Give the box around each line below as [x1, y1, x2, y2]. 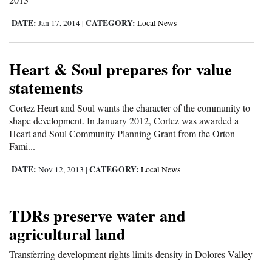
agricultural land [9, 222, 126, 246]
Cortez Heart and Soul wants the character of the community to [9, 101, 250, 115]
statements [9, 75, 83, 100]
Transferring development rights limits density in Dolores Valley [9, 248, 253, 261]
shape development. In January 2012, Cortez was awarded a [9, 114, 239, 127]
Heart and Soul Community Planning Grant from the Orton [9, 127, 235, 140]
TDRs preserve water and [9, 203, 186, 228]
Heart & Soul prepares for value [9, 57, 232, 81]
